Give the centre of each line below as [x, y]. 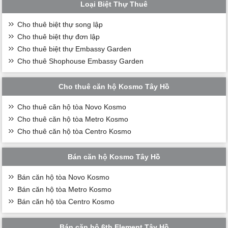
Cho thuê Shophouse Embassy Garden [81, 61]
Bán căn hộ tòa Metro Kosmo [65, 189]
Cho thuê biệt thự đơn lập [59, 36]
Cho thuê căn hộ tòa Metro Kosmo [73, 119]
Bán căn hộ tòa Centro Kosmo [66, 201]
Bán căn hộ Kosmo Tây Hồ [114, 156]
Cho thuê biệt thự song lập [60, 24]
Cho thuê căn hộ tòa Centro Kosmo [75, 131]
